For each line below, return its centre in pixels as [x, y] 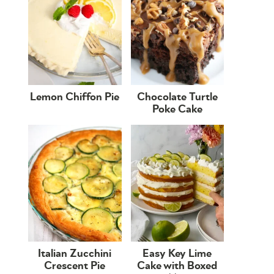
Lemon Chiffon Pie [75, 98]
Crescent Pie [75, 266]
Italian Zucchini [75, 254]
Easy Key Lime [177, 254]
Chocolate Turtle [177, 98]
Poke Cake [177, 110]
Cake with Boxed [177, 266]
